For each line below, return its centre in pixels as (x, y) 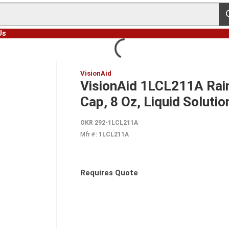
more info (156, 178)
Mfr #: (88, 134)
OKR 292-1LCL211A (109, 123)
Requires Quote (109, 173)
